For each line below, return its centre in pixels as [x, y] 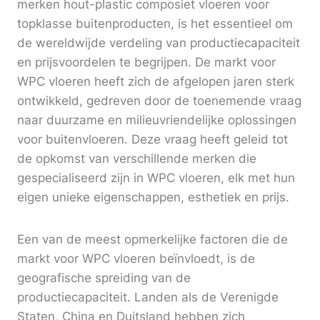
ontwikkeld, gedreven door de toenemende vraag [159, 101]
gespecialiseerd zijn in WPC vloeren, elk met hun [156, 178]
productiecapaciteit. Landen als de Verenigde [148, 297]
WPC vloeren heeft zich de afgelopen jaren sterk [156, 82]
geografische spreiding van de [104, 278]
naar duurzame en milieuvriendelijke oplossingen [157, 120]
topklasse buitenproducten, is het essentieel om [155, 24]
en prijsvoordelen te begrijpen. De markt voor [146, 62]
